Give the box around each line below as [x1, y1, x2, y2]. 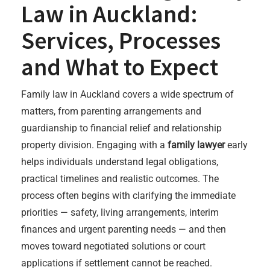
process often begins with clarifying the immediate [21, 190, 236, 201]
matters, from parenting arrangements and [21, 105, 201, 117]
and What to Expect [21, 52, 218, 82]
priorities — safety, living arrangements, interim [21, 207, 219, 218]
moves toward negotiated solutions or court [21, 240, 206, 252]
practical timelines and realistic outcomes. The [21, 173, 219, 184]
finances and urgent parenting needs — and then [21, 224, 226, 235]
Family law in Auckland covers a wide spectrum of [21, 89, 234, 100]
